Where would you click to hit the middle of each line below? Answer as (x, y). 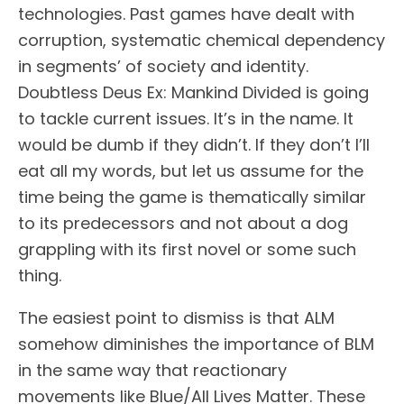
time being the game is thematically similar (192, 197)
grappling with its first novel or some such (187, 249)
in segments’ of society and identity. (163, 66)
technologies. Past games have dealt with (186, 14)
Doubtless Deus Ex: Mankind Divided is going (193, 92)
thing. (40, 275)
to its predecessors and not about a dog (183, 223)
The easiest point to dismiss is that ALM (176, 318)
